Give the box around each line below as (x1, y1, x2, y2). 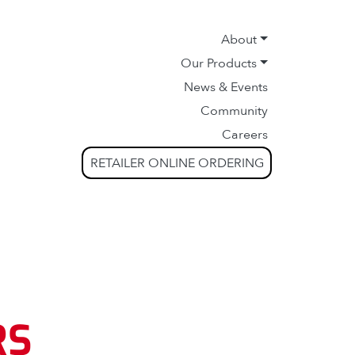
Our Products (181, 55, 258, 72)
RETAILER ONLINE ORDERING (90, 154, 264, 172)
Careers (222, 126, 268, 143)
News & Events (184, 78, 268, 96)
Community (200, 102, 268, 120)
